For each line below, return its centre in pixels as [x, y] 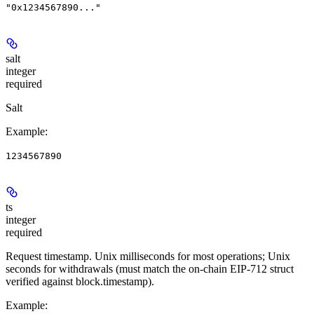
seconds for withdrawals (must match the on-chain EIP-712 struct [150, 269]
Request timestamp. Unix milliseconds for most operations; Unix [148, 257]
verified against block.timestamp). [80, 282]
